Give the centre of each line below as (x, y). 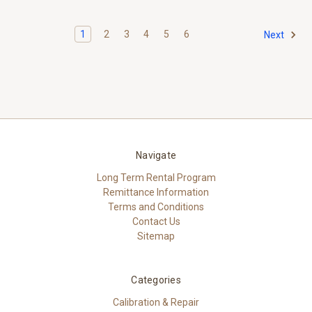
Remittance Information (156, 192)
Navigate (156, 155)
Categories (156, 280)
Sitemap (156, 236)
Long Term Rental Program (156, 177)
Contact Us (156, 221)
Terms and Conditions (156, 206)
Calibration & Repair (156, 302)
